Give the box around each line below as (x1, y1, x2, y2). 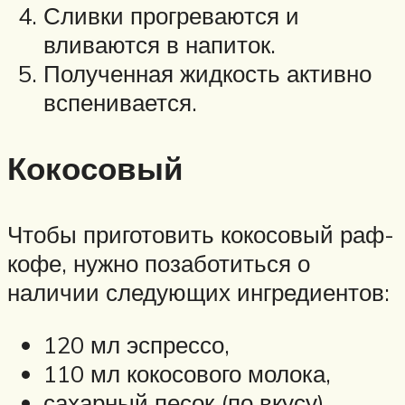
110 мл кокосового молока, (43, 358, 331, 388)
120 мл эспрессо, (43, 329, 230, 359)
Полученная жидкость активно (43, 58, 372, 88)
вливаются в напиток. (43, 29, 276, 59)
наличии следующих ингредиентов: (7, 278, 390, 307)
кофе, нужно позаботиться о (7, 249, 310, 278)
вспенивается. (43, 87, 197, 117)
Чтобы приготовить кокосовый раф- (7, 220, 394, 250)
